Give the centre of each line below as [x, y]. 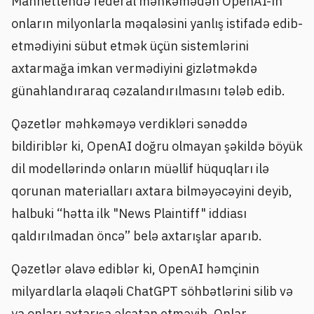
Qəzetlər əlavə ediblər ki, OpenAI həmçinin [135, 269]
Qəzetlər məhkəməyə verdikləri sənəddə [129, 123]
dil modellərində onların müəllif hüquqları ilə [140, 168]
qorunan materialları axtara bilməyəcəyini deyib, [152, 191]
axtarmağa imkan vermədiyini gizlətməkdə [134, 68]
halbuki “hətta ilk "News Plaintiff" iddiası [129, 213]
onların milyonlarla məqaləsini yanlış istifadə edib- [157, 23]
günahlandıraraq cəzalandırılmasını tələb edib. [148, 90]
